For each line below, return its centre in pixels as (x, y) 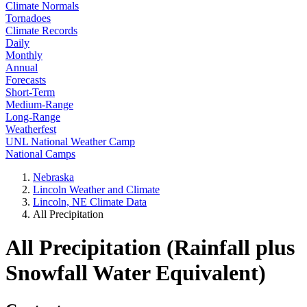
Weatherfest (31, 129)
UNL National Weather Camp (70, 142)
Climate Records (41, 30)
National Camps (40, 154)
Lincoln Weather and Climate (96, 189)
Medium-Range (39, 105)
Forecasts (26, 80)
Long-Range (33, 117)
